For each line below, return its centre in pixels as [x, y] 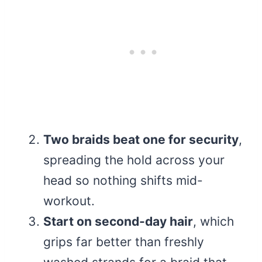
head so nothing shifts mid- [123, 180]
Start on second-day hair [118, 221]
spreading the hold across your [134, 160]
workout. [69, 201]
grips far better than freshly [124, 242]
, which [213, 221]
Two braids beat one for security [141, 139]
